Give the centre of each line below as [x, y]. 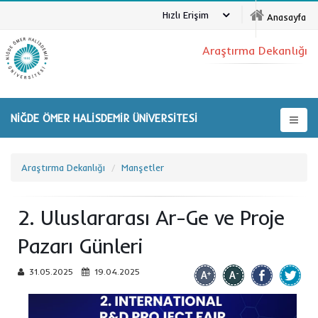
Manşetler [143, 168]
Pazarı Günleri [80, 246]
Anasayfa [286, 17]
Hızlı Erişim [186, 15]
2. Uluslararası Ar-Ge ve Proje [151, 218]
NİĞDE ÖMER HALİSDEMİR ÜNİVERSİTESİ [104, 118]
